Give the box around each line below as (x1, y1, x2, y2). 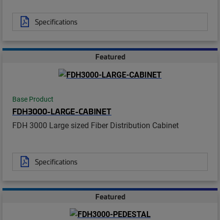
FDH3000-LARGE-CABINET (12, 105, 111, 116)
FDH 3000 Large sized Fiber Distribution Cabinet (12, 119, 179, 130)
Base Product (12, 94, 54, 104)
